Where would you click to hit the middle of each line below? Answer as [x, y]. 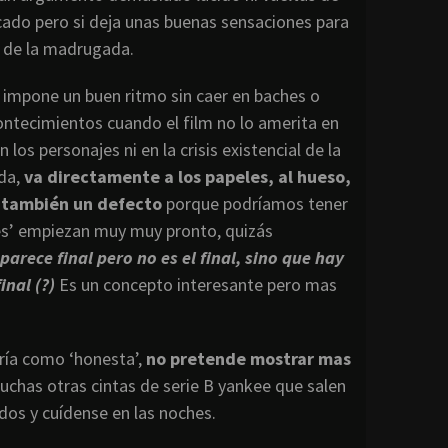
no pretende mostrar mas [248, 359]
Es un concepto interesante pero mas [196, 285]
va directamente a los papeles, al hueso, [187, 177]
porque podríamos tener [255, 204]
